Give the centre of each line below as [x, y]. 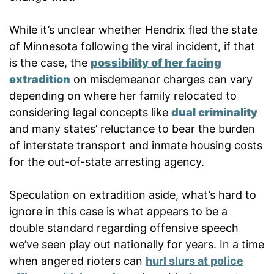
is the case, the [50, 62]
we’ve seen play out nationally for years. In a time [137, 244]
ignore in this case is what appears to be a [118, 211]
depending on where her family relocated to [123, 95]
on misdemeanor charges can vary [161, 79]
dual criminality [214, 112]
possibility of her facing [156, 62]
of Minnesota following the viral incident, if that [132, 46]
